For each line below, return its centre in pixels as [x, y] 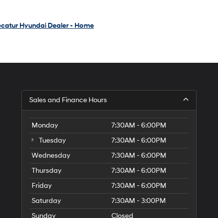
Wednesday [51, 155]
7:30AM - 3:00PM [139, 201]
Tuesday [52, 140]
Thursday [46, 171]
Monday [45, 125]
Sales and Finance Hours [68, 100]
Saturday [46, 201]
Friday [42, 186]
